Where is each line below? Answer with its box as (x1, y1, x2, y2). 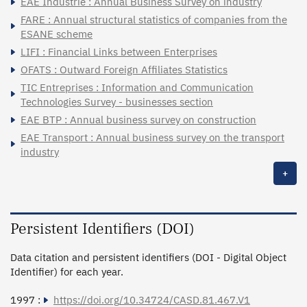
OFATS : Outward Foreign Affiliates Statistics (21, 62, 228, 76)
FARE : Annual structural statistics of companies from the (21, 12, 287, 26)
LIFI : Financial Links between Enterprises (21, 45, 217, 58)
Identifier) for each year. (10, 265, 123, 278)
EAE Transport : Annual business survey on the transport (21, 130, 284, 144)
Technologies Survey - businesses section (21, 95, 213, 108)
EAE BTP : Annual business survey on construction (21, 112, 256, 126)
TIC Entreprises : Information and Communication (21, 80, 254, 94)
